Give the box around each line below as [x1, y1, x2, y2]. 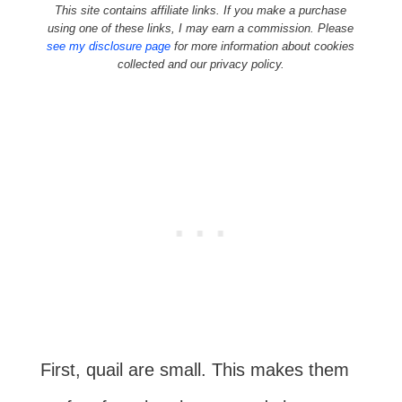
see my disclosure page [47, 39, 171, 53]
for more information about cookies [170, 39, 355, 53]
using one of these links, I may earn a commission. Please [48, 22, 354, 35]
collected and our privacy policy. [117, 57, 284, 71]
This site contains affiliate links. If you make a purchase [55, 4, 347, 17]
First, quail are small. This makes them [39, 360, 349, 380]
